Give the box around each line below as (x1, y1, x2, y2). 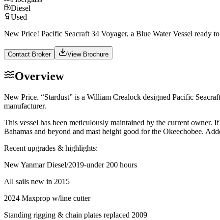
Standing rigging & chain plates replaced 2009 (4, 210, 147, 219)
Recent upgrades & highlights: (4, 143, 98, 152)
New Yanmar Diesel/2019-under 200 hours (4, 160, 137, 169)
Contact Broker (8, 50, 51, 58)
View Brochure (67, 50, 109, 58)
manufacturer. (4, 101, 46, 110)
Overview (15, 69, 64, 82)
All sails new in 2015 (4, 177, 70, 186)
